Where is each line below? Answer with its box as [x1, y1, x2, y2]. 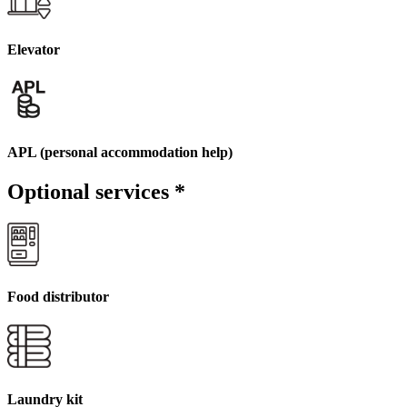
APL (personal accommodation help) [7, 144, 233, 160]
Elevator [7, 42, 60, 58]
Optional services [7, 180, 174, 204]
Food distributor [7, 289, 109, 305]
